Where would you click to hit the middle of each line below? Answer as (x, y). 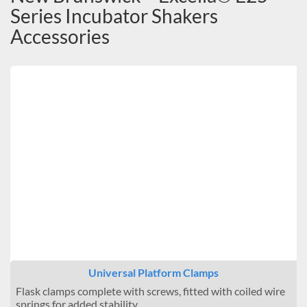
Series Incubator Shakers (114, 16)
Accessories (60, 36)
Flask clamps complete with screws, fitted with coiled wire (150, 291)
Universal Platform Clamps (153, 272)
